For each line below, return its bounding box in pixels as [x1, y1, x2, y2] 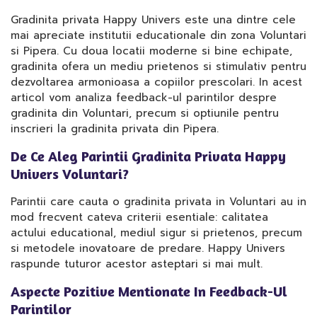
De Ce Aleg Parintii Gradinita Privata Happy [11, 147, 286, 165]
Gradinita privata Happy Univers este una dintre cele [11, 12, 296, 28]
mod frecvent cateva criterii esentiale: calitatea [11, 209, 268, 225]
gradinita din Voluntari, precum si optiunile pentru [11, 105, 279, 121]
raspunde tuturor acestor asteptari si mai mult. [11, 256, 263, 272]
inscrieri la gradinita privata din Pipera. [11, 121, 219, 137]
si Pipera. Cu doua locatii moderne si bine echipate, [11, 43, 292, 59]
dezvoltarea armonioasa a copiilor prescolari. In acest [11, 74, 302, 90]
